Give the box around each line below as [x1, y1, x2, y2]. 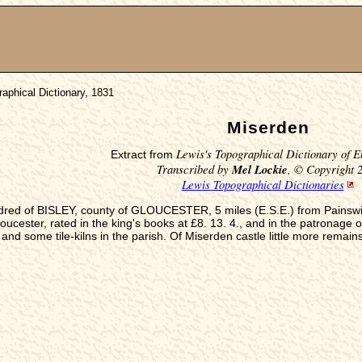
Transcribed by [157, 160, 232, 177]
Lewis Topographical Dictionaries [181, 175, 344, 192]
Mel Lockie [232, 160, 288, 178]
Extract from [110, 147, 176, 161]
